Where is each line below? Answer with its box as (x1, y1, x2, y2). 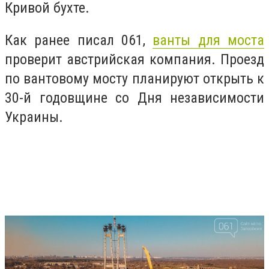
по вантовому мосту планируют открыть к (5, 70, 264, 87)
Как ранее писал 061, (5, 31, 153, 49)
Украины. (5, 108, 67, 125)
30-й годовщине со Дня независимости (5, 89, 264, 106)
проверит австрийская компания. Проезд (5, 50, 264, 68)
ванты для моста (153, 31, 265, 49)
